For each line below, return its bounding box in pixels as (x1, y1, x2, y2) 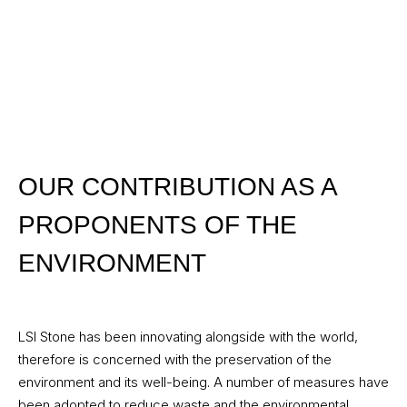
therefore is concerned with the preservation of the (18, 351, 332, 369)
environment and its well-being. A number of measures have (18, 373, 389, 392)
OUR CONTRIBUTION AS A (18, 173, 336, 202)
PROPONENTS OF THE (18, 211, 297, 240)
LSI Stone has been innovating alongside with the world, (18, 328, 358, 346)
